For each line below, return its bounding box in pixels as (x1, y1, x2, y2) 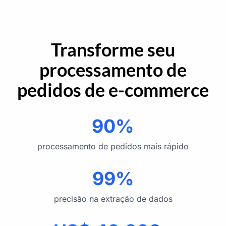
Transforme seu (51, 38, 175, 61)
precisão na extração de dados (53, 193, 173, 204)
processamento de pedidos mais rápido (37, 141, 189, 151)
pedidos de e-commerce (17, 78, 209, 101)
